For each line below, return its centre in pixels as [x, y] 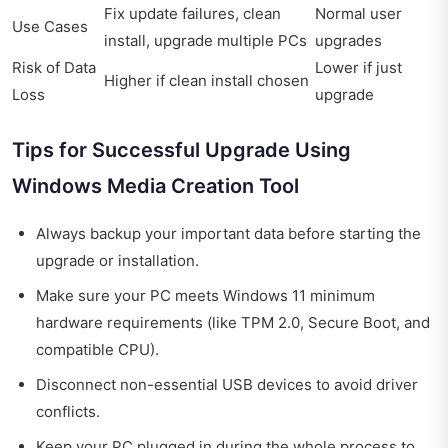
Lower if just [358, 67]
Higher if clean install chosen [206, 80]
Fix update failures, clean [192, 13]
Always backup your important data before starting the [228, 233]
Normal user [358, 13]
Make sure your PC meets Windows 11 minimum [205, 295]
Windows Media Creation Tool [155, 185]
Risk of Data [54, 67]
